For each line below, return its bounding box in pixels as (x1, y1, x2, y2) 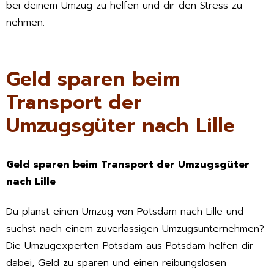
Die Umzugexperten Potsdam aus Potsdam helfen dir (6, 238, 253, 253)
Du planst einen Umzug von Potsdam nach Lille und (6, 204, 243, 219)
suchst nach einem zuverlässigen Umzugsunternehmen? (6, 221, 264, 236)
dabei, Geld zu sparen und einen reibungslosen (6, 255, 226, 270)
